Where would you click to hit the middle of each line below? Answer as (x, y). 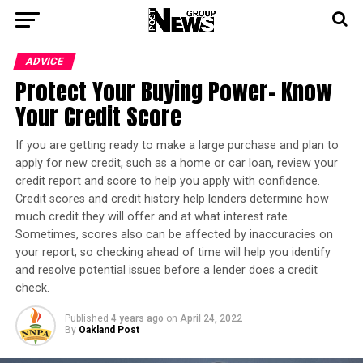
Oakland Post (109, 330)
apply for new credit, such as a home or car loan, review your (176, 163)
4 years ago (137, 318)
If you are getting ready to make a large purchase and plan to (177, 145)
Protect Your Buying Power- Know (173, 91)
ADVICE (44, 61)
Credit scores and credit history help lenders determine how (172, 199)
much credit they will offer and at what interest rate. (152, 217)
